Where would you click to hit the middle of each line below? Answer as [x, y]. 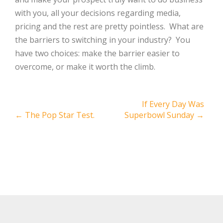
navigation [49, 122]
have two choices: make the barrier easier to [97, 53]
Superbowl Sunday [161, 115]
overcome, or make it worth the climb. [85, 66]
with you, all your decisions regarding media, [98, 13]
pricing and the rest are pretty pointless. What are [109, 26]
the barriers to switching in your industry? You [103, 40]
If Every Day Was [173, 104]
